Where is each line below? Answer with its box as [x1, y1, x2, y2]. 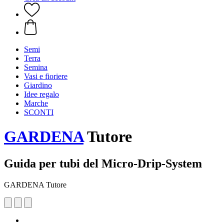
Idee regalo [24, 90, 59, 98]
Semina [24, 63, 47, 71]
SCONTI [24, 108, 53, 116]
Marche [24, 99, 48, 107]
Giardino [24, 81, 52, 89]
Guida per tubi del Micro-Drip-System [4, 156, 202, 170]
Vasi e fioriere [24, 72, 67, 80]
